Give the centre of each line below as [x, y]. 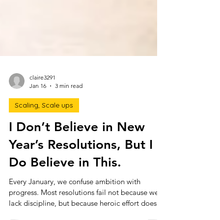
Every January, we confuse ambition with [75, 201]
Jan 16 [38, 105]
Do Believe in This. [65, 182]
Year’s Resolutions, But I [81, 164]
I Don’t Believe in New [77, 147]
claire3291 [42, 97]
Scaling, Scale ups [44, 125]
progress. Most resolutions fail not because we [84, 212]
